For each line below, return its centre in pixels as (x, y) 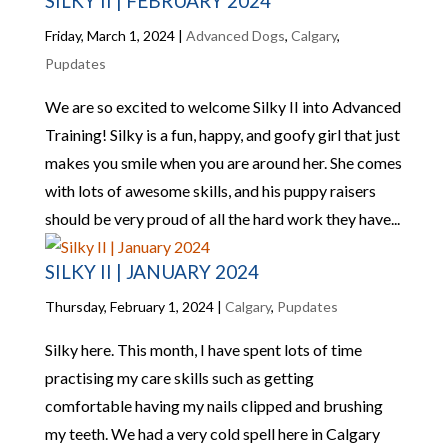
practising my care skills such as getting (179, 377)
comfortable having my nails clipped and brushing (213, 405)
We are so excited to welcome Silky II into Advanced (222, 106)
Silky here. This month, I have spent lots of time (203, 349)
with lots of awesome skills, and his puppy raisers (210, 190)
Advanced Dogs (235, 35)
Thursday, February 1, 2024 (129, 306)
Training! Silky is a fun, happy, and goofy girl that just (222, 134)
